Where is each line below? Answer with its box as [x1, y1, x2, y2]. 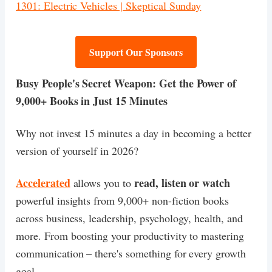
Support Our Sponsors [89, 44, 183, 59]
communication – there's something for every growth [16, 245, 246, 260]
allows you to [70, 175, 134, 190]
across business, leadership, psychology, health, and [16, 210, 243, 225]
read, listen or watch [134, 174, 231, 191]
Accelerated [16, 174, 70, 191]
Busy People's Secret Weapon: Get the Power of [16, 75, 237, 91]
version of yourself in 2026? [16, 143, 138, 158]
